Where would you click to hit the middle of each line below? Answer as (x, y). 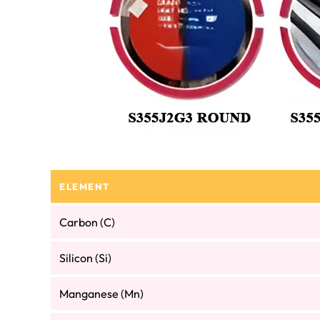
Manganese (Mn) (101, 294)
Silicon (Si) (85, 258)
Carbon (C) (87, 222)
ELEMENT (85, 187)
